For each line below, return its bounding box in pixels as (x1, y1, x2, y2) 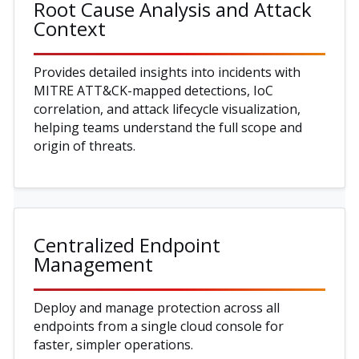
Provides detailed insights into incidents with (34, 63, 301, 81)
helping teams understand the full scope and (34, 118, 302, 136)
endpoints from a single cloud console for (34, 317, 284, 335)
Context (34, 14, 106, 42)
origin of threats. (34, 136, 135, 155)
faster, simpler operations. (34, 335, 193, 353)
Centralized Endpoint (34, 231, 220, 258)
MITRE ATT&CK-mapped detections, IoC (34, 81, 273, 99)
